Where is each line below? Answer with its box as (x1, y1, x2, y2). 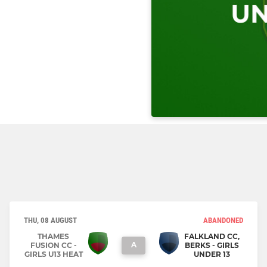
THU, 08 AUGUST (24, 216, 77, 225)
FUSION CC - (30, 241, 77, 250)
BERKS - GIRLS (185, 241, 239, 250)
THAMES (38, 232, 69, 241)
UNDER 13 (194, 250, 230, 259)
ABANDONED (203, 216, 243, 225)
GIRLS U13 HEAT (24, 250, 83, 259)
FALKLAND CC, (184, 232, 240, 241)
